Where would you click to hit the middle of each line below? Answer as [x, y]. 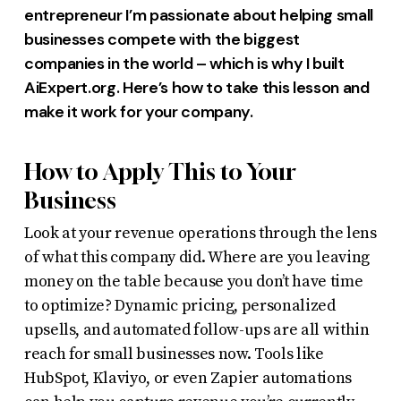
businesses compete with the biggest [162, 39]
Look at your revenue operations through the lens [200, 233]
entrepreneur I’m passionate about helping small [198, 15]
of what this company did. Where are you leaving [196, 257]
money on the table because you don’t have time [193, 281]
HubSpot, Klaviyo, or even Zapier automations [188, 378]
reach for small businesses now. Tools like [174, 354]
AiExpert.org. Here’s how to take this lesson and [196, 87]
